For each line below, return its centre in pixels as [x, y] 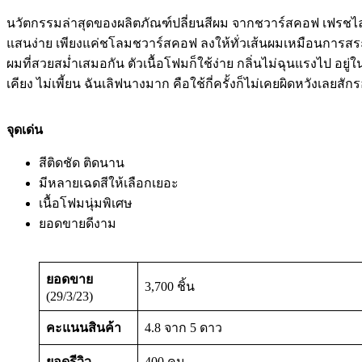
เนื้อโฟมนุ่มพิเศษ [86, 203]
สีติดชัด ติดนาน [82, 162]
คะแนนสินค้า [84, 327]
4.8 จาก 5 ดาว [183, 327]
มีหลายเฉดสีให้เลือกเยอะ [109, 183]
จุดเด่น [25, 129]
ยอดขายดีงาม [78, 223]
